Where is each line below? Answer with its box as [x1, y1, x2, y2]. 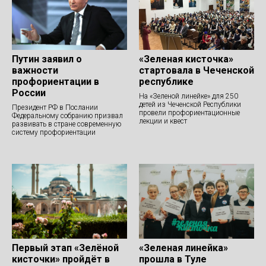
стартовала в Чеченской [139, 65, 254, 77]
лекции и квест [139, 117, 187, 126]
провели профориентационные [139, 109, 240, 118]
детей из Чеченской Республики [139, 100, 241, 109]
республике [139, 76, 194, 88]
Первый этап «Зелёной [12, 242, 119, 254]
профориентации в [12, 76, 99, 88]
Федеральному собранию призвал [12, 112, 123, 121]
